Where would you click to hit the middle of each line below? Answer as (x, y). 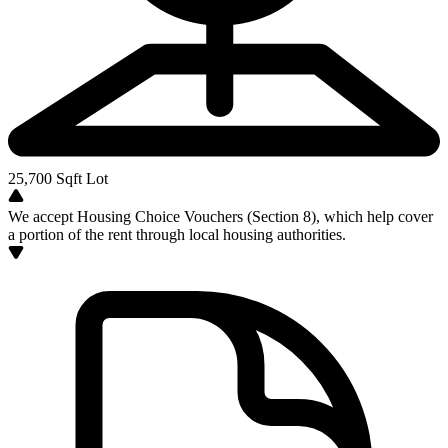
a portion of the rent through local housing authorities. (177, 234)
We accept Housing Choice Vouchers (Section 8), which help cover (220, 216)
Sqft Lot (80, 178)
